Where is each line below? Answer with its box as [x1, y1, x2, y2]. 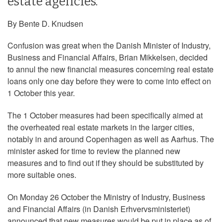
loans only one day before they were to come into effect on [7, 75, 211, 87]
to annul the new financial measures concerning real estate [7, 63, 214, 75]
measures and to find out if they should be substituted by [7, 157, 204, 169]
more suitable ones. [7, 169, 76, 181]
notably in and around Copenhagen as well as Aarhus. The [7, 133, 214, 145]
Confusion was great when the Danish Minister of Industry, [7, 40, 211, 52]
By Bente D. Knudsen [7, 17, 83, 29]
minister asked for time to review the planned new [7, 145, 180, 157]
